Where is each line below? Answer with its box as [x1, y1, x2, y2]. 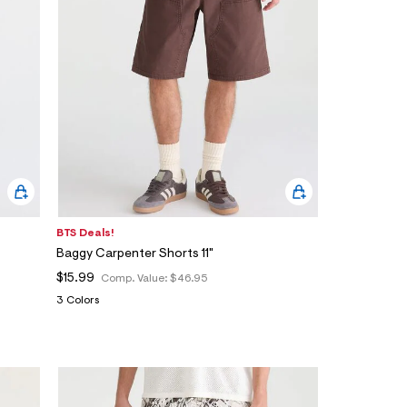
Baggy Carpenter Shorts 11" [56, 248, 213, 262]
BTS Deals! [56, 228, 114, 240]
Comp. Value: [101, 273, 170, 285]
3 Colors [56, 295, 99, 307]
